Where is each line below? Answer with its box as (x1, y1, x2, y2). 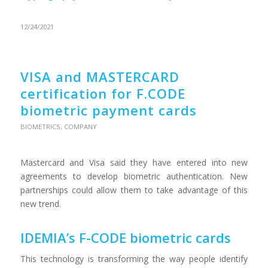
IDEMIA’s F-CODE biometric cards (20, 229, 231, 247)
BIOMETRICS (20, 122, 60, 132)
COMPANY (63, 122, 97, 132)
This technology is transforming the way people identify (20, 253, 248, 265)
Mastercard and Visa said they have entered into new (20, 157, 248, 169)
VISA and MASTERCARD (20, 68, 179, 86)
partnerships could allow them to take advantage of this (20, 184, 248, 196)
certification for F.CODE (20, 84, 185, 103)
